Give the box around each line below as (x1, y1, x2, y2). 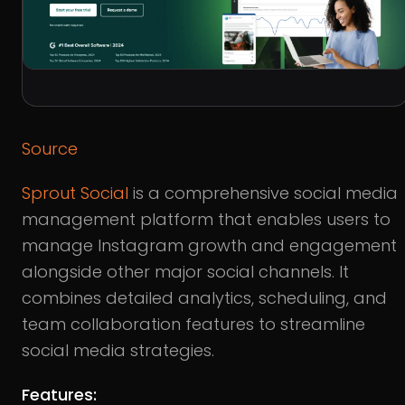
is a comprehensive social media (128, 182, 398, 205)
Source (22, 137, 78, 161)
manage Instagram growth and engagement (22, 234, 397, 258)
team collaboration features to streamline (22, 313, 365, 336)
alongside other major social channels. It (22, 260, 349, 284)
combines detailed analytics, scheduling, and (22, 287, 387, 310)
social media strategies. (22, 339, 214, 363)
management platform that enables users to (22, 208, 391, 231)
